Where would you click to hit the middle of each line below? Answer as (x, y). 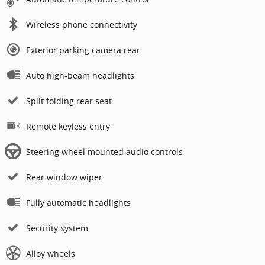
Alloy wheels (51, 254)
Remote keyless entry (68, 127)
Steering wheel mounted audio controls (104, 152)
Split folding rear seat (69, 101)
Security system (57, 228)
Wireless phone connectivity (82, 25)
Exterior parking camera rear (83, 50)
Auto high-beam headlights (80, 76)
